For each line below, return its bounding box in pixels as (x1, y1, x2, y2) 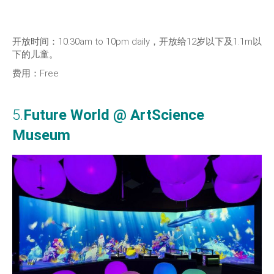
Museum (12, 127, 70, 144)
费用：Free (12, 68, 59, 80)
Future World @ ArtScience (23, 106, 204, 124)
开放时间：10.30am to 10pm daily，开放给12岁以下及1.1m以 (12, 36, 262, 48)
